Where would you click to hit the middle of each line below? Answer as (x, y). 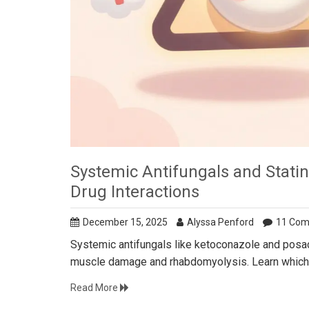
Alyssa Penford (220, 222)
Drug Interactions (135, 192)
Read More (95, 288)
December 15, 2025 (125, 222)
